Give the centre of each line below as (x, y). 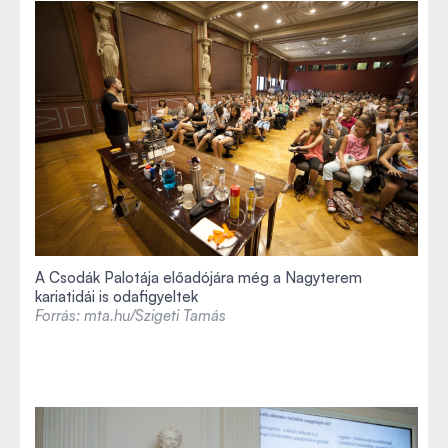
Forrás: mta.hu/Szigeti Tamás (130, 315)
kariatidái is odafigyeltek (116, 296)
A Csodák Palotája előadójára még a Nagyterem (198, 277)
